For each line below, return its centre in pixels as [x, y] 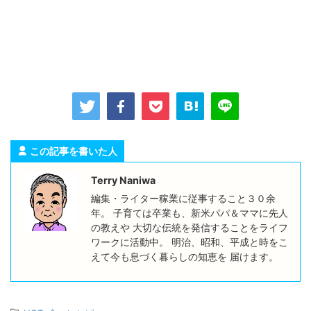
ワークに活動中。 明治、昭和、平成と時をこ [190, 242]
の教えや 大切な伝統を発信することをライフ [190, 228]
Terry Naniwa [123, 180]
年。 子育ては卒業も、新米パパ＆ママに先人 [190, 213]
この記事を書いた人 [74, 151]
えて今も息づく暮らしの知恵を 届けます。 [185, 257]
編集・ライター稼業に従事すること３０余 [183, 199]
